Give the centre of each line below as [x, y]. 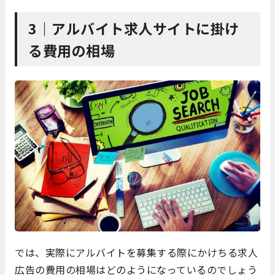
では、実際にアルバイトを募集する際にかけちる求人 [136, 253]
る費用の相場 [72, 50]
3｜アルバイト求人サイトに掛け [134, 28]
